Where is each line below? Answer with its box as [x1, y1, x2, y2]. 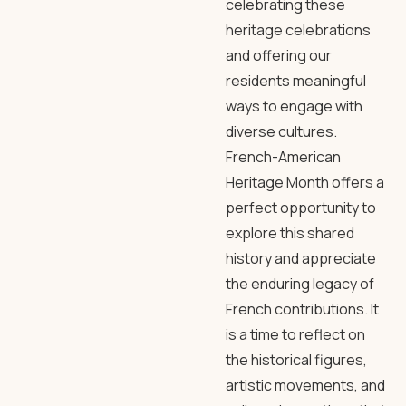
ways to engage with [226, 96, 362, 116]
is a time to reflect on [226, 324, 365, 344]
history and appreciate [226, 248, 376, 268]
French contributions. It [226, 299, 379, 319]
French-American [226, 147, 341, 167]
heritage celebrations [226, 20, 371, 40]
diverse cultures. [226, 121, 337, 141]
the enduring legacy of [226, 274, 374, 294]
